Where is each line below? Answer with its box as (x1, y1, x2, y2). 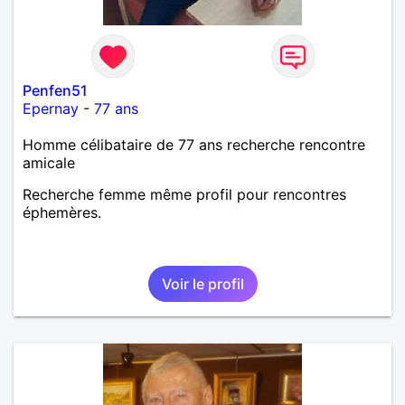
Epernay (23, 99, 79, 118)
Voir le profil (161, 274, 244, 293)
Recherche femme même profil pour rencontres (23, 184, 346, 203)
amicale (23, 153, 75, 172)
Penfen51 (23, 80, 88, 99)
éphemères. (23, 202, 101, 221)
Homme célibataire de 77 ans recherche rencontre (23, 135, 365, 154)
